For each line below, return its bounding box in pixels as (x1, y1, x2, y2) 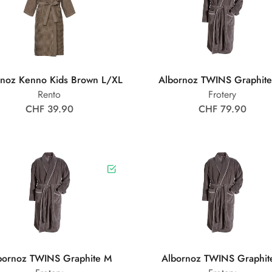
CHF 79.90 (198, 102, 246, 117)
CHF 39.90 (25, 102, 73, 117)
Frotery (208, 87, 237, 102)
